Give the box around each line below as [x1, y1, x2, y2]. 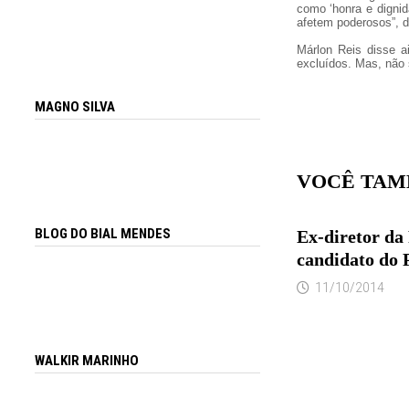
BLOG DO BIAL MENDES [35, 225, 172, 243]
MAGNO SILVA [35, 99, 116, 116]
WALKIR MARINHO [35, 351, 140, 369]
